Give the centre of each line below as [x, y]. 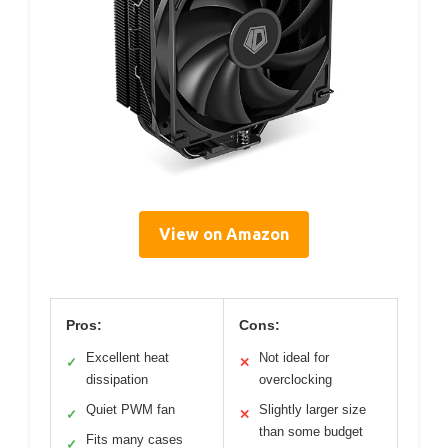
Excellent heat [127, 358]
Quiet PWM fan [130, 410]
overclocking [295, 380]
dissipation [117, 380]
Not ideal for [294, 358]
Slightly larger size [312, 410]
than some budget [311, 432]
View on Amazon [224, 234]
